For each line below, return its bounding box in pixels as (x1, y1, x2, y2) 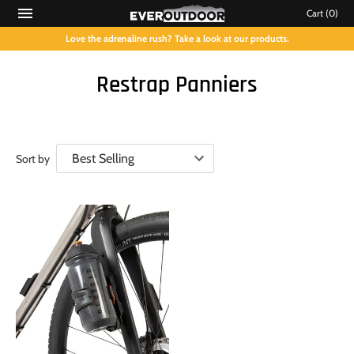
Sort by (16, 151, 50, 166)
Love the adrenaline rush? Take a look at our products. (65, 32, 289, 44)
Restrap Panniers (96, 70, 258, 100)
